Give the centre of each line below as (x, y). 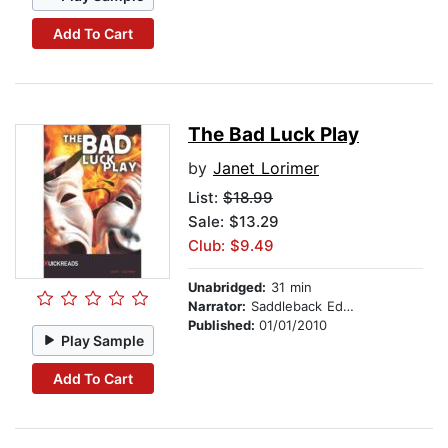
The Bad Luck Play (273, 135)
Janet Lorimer (266, 168)
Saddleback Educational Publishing (294, 306)
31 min (289, 287)
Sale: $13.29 (233, 222)
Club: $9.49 (231, 246)
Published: (223, 325)
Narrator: (217, 306)
